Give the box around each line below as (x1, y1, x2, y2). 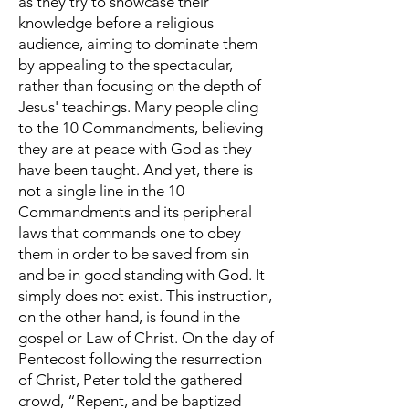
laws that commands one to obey (18, 224, 241, 242)
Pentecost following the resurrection (18, 350, 262, 368)
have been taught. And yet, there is (18, 161, 253, 179)
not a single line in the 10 (18, 182, 184, 200)
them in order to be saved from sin (18, 245, 249, 263)
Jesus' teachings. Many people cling (18, 98, 258, 116)
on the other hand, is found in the (18, 308, 240, 326)
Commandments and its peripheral (18, 203, 252, 221)
